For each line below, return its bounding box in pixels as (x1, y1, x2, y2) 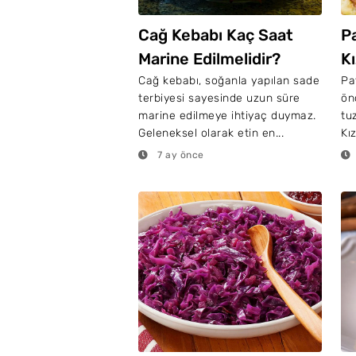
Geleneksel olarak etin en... (138, 126, 284, 140)
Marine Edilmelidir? (138, 49, 281, 68)
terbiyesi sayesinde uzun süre (138, 91, 300, 105)
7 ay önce (154, 149, 204, 161)
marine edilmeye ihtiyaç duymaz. (138, 109, 316, 122)
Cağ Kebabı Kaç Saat (138, 25, 293, 44)
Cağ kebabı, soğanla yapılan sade (138, 74, 319, 87)
